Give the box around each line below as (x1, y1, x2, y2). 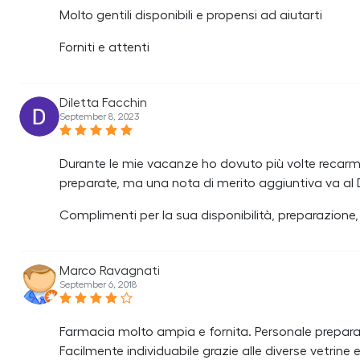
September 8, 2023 (59, 112, 140, 121)
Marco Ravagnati (59, 264, 160, 277)
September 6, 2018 (59, 280, 137, 289)
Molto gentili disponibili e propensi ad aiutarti (59, 9, 322, 22)
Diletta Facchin (59, 96, 147, 109)
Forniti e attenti (59, 41, 149, 54)
